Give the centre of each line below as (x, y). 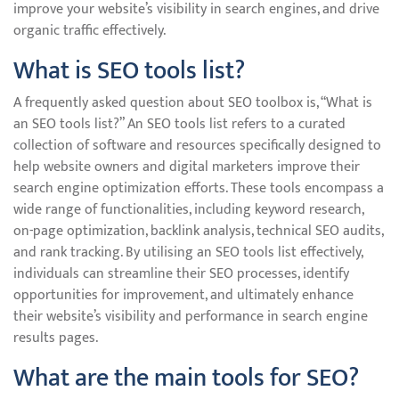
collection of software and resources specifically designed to (197, 146)
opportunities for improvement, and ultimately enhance (183, 295)
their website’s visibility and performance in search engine (191, 317)
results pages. (56, 338)
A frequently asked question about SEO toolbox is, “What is (193, 103)
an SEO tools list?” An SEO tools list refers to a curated (179, 124)
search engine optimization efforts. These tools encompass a (199, 188)
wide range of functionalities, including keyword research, (188, 210)
